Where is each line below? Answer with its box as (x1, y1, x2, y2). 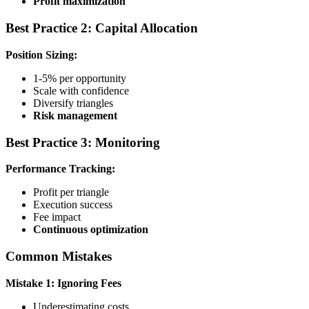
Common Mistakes (6, 248, 112, 263)
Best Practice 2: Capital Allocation (6, 21, 198, 36)
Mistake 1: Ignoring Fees (6, 277, 121, 289)
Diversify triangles (33, 97, 113, 109)
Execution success (33, 199, 112, 211)
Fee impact (33, 211, 81, 223)
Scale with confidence (33, 84, 129, 97)
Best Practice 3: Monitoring (6, 134, 160, 150)
